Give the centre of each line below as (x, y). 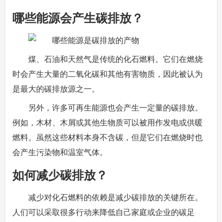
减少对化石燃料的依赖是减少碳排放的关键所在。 (115, 197)
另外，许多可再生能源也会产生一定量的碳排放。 (115, 108)
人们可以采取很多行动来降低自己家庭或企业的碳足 (103, 212)
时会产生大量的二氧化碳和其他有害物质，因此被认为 (107, 74)
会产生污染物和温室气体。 (60, 152)
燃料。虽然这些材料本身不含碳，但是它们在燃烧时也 (107, 138)
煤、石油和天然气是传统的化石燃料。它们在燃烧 (115, 59)
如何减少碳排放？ (60, 175)
